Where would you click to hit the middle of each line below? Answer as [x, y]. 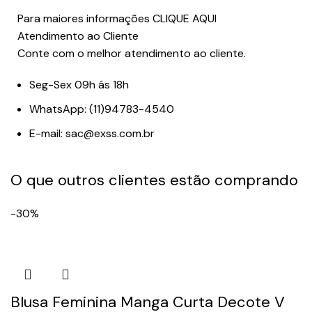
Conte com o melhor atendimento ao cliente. [132, 54]
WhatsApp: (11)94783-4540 [102, 109]
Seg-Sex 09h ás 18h [79, 85]
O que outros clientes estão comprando [154, 180]
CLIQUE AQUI [185, 19]
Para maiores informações [85, 19]
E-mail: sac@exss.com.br [92, 134]
